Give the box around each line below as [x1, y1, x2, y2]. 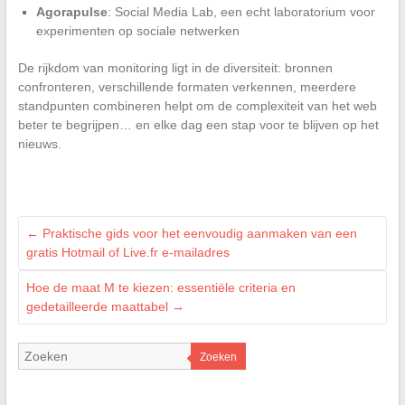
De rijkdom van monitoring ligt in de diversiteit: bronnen [17, 61, 333, 76]
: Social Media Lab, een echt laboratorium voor [107, 5, 375, 20]
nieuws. [17, 137, 61, 152]
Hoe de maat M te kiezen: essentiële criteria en [25, 280, 296, 296]
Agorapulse [35, 5, 108, 20]
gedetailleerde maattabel [25, 299, 172, 315]
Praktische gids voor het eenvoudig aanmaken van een [38, 226, 357, 241]
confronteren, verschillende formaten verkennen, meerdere [17, 80, 356, 95]
